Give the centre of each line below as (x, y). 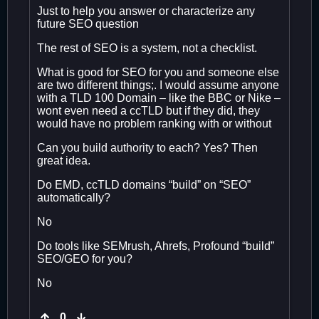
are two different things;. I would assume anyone (158, 85)
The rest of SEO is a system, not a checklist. (147, 48)
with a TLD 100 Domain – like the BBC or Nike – (159, 98)
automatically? (74, 197)
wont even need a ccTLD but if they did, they (148, 110)
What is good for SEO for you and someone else (158, 72)
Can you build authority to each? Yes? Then (147, 147)
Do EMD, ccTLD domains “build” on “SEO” (144, 184)
